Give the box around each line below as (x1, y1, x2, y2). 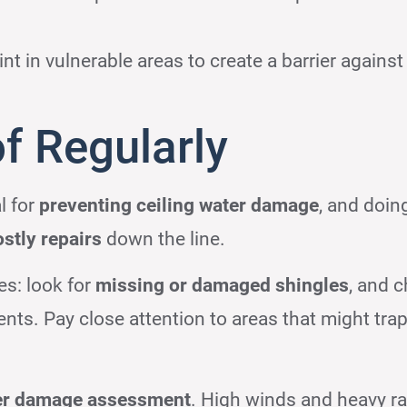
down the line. (102, 227, 226, 250)
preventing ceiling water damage (39, 194, 320, 216)
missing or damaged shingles (95, 274, 350, 297)
